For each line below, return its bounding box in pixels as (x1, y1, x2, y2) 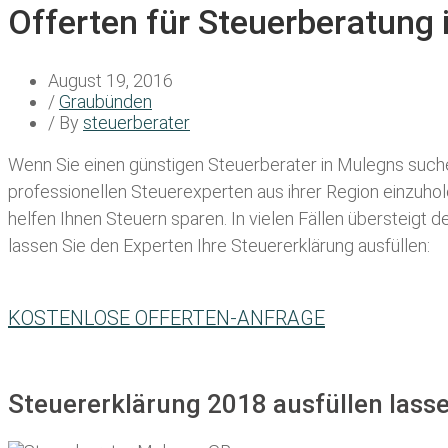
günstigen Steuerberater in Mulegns (129, 154, 404, 176)
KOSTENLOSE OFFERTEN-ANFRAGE (8, 306, 325, 331)
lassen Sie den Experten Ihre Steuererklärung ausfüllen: (8, 235, 430, 257)
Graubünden (59, 91, 152, 113)
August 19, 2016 (48, 70, 173, 92)
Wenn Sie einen (8, 154, 129, 176)
